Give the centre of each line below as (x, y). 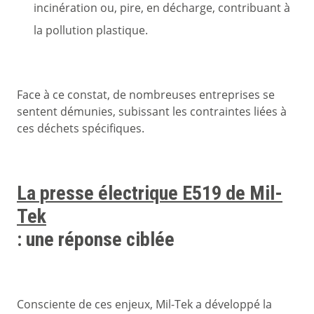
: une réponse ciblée (96, 240)
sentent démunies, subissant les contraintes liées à (152, 112)
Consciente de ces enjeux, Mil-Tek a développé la (146, 305)
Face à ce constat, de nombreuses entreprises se (146, 95)
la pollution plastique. (91, 30)
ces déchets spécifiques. (81, 129)
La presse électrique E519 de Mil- (150, 193)
